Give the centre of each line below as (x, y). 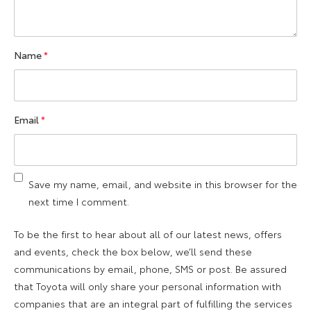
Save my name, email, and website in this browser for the (163, 184)
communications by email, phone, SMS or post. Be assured (150, 268)
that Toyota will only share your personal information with (148, 286)
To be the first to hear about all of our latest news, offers (148, 234)
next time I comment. (79, 201)
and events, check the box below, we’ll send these (133, 251)
